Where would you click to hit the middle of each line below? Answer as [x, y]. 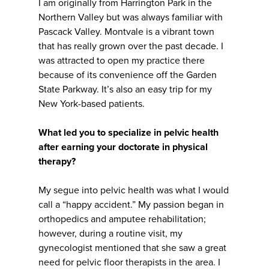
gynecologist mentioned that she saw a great [132, 248]
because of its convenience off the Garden [128, 75]
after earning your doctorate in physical [123, 147]
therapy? [57, 162]
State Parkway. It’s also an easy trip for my [125, 90]
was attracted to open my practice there [122, 61]
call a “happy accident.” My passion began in [131, 205]
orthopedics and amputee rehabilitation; [122, 219]
